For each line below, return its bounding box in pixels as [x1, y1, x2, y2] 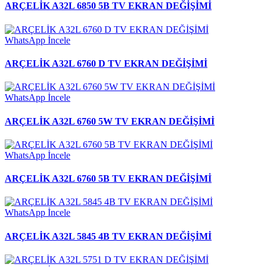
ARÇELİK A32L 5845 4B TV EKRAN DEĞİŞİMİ [5, 231, 212, 241]
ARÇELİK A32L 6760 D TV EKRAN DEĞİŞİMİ [5, 58, 207, 69]
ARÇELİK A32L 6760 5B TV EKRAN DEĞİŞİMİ [5, 173, 212, 184]
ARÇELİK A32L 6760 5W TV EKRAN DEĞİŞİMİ [5, 116, 215, 126]
